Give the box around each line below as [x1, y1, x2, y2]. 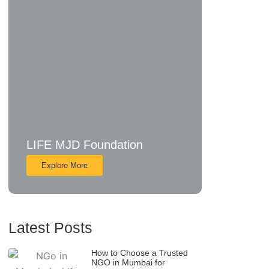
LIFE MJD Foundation [26, 138, 143, 151]
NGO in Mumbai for [91, 257, 166, 267]
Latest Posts [8, 219, 92, 236]
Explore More [41, 161, 88, 170]
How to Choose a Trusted [91, 247, 189, 258]
